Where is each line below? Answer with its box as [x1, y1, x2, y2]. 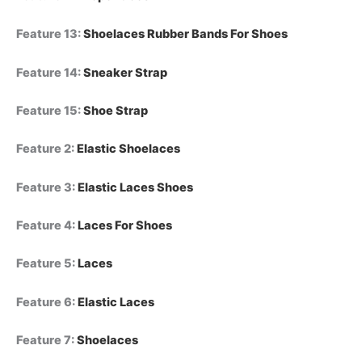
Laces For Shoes [78, 218, 172, 234]
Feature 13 [16, 27, 78, 42]
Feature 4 [16, 218, 72, 234]
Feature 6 [16, 294, 72, 309]
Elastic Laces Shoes [78, 179, 193, 195]
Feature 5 [16, 256, 72, 271]
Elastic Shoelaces [77, 141, 180, 157]
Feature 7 [16, 333, 71, 348]
